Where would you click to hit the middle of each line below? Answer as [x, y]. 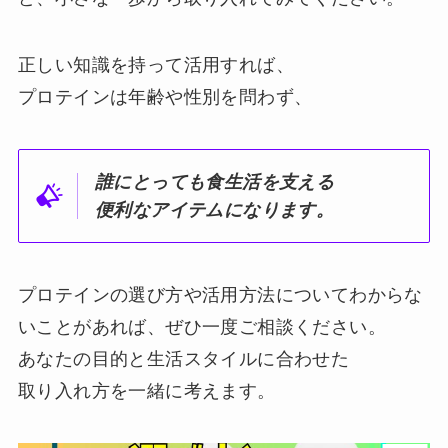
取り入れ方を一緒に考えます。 [146, 390]
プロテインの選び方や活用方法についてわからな [220, 294]
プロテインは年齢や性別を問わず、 [165, 97]
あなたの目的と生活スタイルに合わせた [183, 358]
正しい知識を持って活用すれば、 [155, 65]
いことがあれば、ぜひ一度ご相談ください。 [201, 326]
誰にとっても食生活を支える [215, 182]
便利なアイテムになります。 [215, 210]
